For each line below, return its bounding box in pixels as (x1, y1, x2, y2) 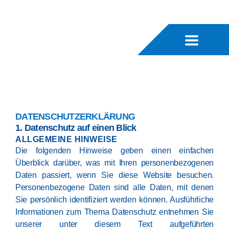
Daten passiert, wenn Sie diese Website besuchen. (15, 171, 214, 179)
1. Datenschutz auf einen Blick (15, 123, 136, 133)
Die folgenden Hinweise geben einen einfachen (15, 146, 214, 155)
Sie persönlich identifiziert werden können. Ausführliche (15, 195, 214, 204)
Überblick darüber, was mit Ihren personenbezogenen (15, 158, 214, 167)
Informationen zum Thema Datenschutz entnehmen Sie (15, 208, 214, 216)
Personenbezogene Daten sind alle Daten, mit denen (15, 183, 214, 192)
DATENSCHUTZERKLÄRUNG (15, 111, 135, 122)
